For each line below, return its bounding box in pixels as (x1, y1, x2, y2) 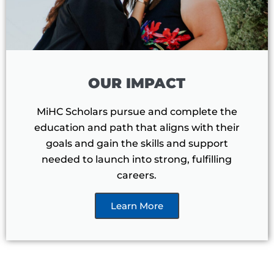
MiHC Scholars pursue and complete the (36, 106, 237, 118)
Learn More (110, 200, 163, 212)
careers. (117, 169, 157, 182)
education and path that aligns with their (34, 122, 240, 134)
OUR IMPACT (88, 75, 186, 92)
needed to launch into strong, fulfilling (42, 154, 232, 166)
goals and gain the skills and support (45, 138, 228, 150)
